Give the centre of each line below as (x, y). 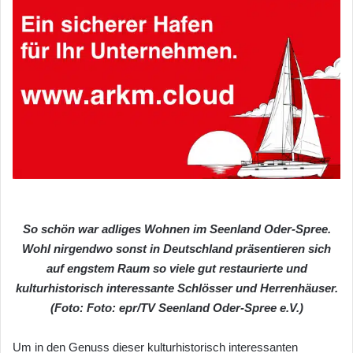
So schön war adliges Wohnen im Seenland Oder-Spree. (176, 229)
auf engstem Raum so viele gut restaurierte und (176, 268)
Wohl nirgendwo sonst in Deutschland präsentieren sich (176, 248)
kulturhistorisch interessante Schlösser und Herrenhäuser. (176, 288)
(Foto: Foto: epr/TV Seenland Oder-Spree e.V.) (176, 307)
